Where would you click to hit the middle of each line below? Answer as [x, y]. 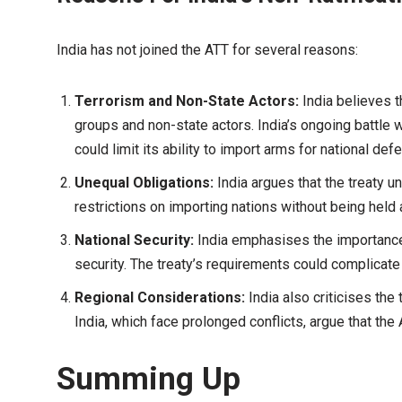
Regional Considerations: [160, 297]
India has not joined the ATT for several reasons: [207, 50]
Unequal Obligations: [144, 183]
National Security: [134, 240]
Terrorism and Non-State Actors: [187, 101]
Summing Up [149, 379]
